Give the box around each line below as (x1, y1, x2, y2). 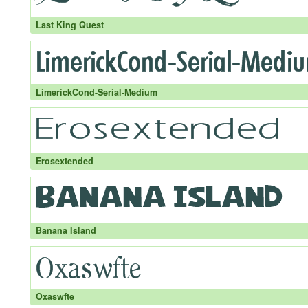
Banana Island (35, 224, 96, 237)
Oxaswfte (35, 290, 74, 303)
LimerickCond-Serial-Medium (35, 85, 157, 98)
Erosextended (35, 154, 93, 167)
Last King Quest (35, 19, 104, 32)
